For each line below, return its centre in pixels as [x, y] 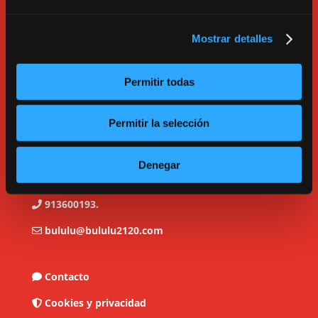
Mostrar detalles [232, 38]
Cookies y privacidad [95, 302]
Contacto [67, 276]
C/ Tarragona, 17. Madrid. [104, 177]
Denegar [159, 165]
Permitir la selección [159, 123]
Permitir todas [159, 82]
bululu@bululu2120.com [104, 230]
